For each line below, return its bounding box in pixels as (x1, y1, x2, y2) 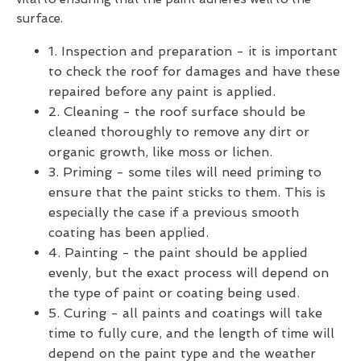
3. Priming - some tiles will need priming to (48, 164, 322, 180)
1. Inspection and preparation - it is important (48, 43, 338, 59)
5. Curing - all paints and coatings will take (48, 305, 322, 321)
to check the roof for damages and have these (48, 63, 340, 79)
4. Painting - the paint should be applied (48, 244, 308, 260)
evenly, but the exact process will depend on (48, 264, 329, 280)
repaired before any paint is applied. (48, 83, 276, 99)
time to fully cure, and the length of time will (48, 325, 334, 341)
